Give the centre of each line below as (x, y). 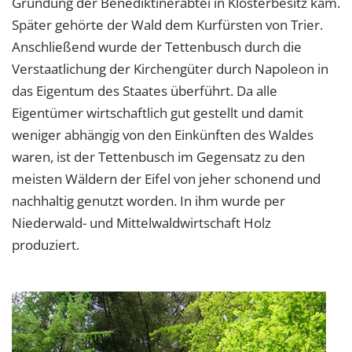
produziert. (46, 245)
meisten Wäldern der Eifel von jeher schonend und (166, 179)
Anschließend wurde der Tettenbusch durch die (157, 47)
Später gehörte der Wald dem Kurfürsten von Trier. (167, 25)
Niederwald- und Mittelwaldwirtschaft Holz (141, 223)
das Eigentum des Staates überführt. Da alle (145, 91)
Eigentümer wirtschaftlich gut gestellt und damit (158, 113)
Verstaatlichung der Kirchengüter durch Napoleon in (170, 69)
